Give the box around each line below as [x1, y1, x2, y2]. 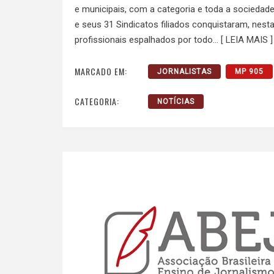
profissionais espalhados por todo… [75, 34, 221, 45]
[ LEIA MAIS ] [221, 34, 273, 45]
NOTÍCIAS [157, 97, 194, 106]
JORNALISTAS [157, 67, 212, 76]
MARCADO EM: [75, 65, 127, 78]
